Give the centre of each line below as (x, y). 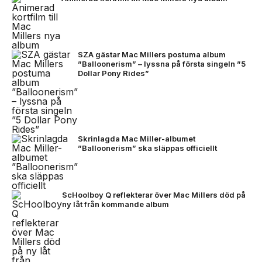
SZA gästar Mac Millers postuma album (152, 54)
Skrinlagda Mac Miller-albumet (137, 139)
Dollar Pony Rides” (113, 73)
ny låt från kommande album (116, 204)
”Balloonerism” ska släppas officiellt (147, 148)
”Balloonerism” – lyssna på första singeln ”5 (162, 64)
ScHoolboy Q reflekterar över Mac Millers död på (154, 195)
